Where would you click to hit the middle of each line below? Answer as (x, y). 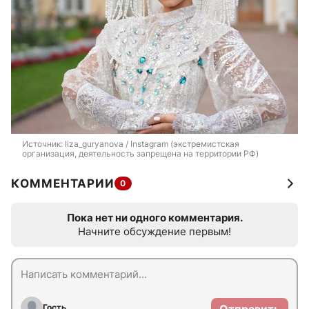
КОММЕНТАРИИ (63, 183)
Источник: (43, 143)
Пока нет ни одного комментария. (154, 217)
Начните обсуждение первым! (154, 231)
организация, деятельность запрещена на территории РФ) (140, 153)
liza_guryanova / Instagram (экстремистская (152, 143)
